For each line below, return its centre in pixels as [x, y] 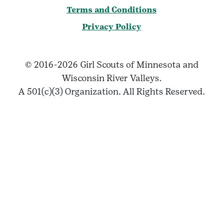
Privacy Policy [111, 27]
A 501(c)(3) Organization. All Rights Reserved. [111, 92]
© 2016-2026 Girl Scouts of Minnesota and [111, 65]
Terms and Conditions [111, 10]
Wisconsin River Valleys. [111, 78]
